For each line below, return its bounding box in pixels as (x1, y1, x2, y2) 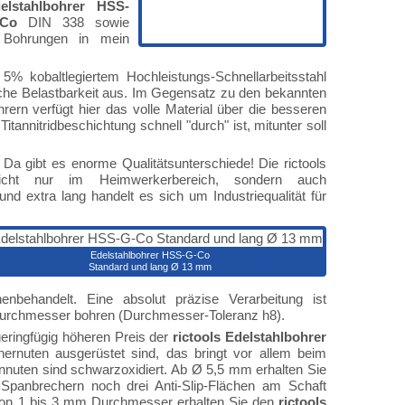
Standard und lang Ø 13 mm (89, 261, 212, 273)
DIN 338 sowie (17, 14, 129, 30)
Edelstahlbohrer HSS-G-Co (90, 250, 210, 261)
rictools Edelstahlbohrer (173, 329, 327, 344)
